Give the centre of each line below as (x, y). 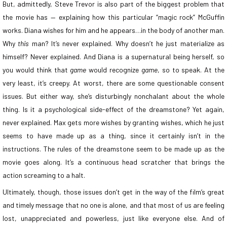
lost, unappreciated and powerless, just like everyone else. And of (113, 218)
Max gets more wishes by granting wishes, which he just (138, 122)
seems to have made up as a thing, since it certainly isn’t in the (113, 135)
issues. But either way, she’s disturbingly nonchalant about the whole (113, 96)
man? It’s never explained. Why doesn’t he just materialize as (127, 43)
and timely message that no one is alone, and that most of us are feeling (113, 205)
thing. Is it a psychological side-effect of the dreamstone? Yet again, (113, 109)
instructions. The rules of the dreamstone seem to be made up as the (113, 148)
